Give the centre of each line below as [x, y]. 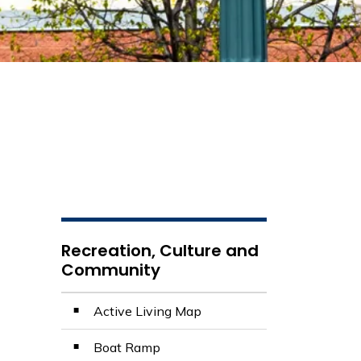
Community [111, 270]
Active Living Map [147, 311]
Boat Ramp [127, 347]
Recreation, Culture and [160, 251]
